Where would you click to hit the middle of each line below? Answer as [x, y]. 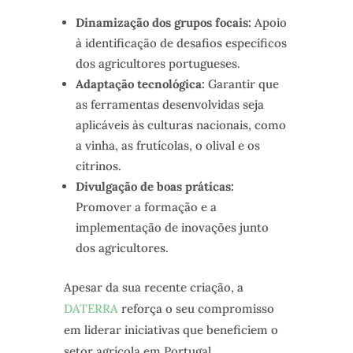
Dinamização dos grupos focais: [163, 23]
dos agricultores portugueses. [158, 64]
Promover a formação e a [146, 207]
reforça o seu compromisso [196, 309]
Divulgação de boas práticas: [154, 187]
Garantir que [242, 84]
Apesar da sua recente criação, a [153, 288]
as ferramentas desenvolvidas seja [169, 105]
